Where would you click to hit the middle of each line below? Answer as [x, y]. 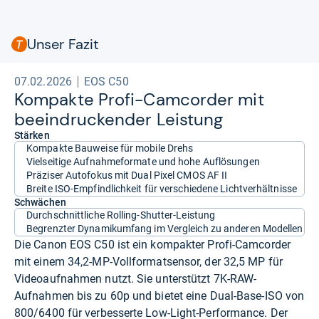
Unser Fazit [63, 44]
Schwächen [40, 202]
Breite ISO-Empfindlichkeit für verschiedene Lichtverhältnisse [162, 189]
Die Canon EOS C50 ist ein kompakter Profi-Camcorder [152, 245]
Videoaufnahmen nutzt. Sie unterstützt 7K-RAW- [136, 279]
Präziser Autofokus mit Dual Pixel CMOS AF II [127, 175]
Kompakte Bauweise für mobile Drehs [110, 148]
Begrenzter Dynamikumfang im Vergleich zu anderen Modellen [165, 229]
